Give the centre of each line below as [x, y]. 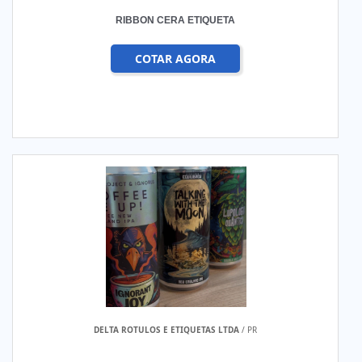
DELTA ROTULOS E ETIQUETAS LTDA [167, 330]
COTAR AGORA [176, 59]
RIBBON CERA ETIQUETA [176, 20]
